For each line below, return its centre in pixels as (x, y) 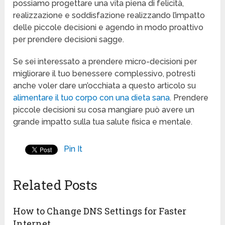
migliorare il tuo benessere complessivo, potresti (104, 74)
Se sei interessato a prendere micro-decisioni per (105, 62)
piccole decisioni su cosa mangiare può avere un (104, 110)
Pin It (73, 149)
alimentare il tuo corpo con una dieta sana (92, 98)
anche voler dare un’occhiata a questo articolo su (105, 86)
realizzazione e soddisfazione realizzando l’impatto (109, 16)
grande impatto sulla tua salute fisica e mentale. (103, 122)
